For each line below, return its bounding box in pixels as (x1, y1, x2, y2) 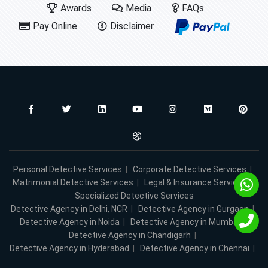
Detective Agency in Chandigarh (68, 230, 191, 240)
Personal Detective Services (13, 164, 122, 174)
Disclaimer (110, 20, 154, 32)
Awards (60, 2, 92, 14)
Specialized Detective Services (74, 190, 194, 200)
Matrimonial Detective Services (12, 177, 133, 187)
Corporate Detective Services (132, 164, 246, 174)
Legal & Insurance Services (144, 177, 247, 187)
